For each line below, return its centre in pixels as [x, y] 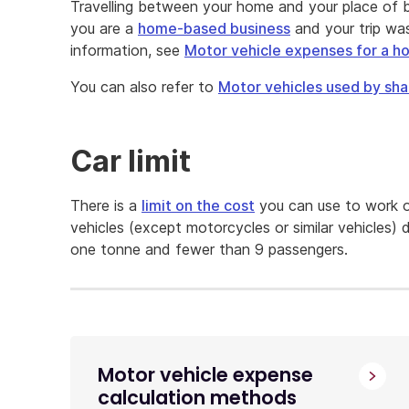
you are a [104, 28]
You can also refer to [144, 86]
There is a [106, 205]
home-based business [214, 28]
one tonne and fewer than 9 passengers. [209, 249]
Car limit [131, 161]
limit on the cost [198, 205]
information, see [127, 50]
